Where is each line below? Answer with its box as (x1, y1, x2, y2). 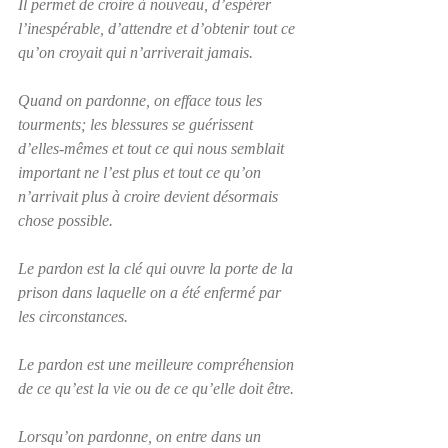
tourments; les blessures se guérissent (18, 115, 257, 133)
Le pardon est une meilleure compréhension (18, 355, 298, 373)
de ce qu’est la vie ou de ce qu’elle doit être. (18, 379, 294, 397)
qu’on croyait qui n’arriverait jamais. (18, 43, 253, 61)
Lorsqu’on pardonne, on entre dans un (18, 427, 265, 445)
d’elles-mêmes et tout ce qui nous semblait (18, 139, 288, 157)
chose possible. (18, 211, 113, 229)
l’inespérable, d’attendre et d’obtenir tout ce (18, 19, 299, 37)
